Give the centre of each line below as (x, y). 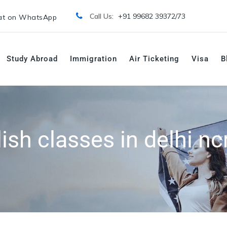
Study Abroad (32, 59)
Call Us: (102, 16)
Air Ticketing (154, 59)
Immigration (93, 59)
